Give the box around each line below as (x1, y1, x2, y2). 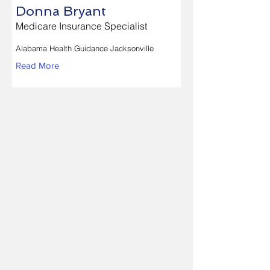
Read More (16, 60, 59, 71)
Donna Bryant (16, 3, 106, 19)
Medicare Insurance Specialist (16, 20, 147, 32)
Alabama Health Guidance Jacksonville (16, 43, 154, 53)
